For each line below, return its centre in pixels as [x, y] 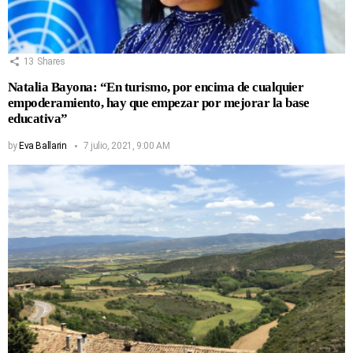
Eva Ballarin [43, 145]
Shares [51, 62]
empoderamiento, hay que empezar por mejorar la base [159, 102]
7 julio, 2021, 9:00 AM [126, 145]
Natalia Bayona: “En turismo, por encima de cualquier [156, 87]
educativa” [38, 118]
